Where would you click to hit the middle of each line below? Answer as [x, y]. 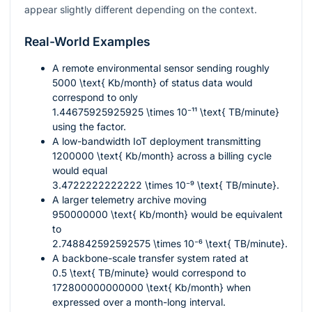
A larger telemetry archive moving [130, 200]
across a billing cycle [223, 156]
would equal [80, 171]
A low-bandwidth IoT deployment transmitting [157, 141]
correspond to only [95, 97]
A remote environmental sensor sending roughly [161, 68]
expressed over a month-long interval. [139, 302]
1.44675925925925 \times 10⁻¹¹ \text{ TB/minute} [166, 112]
